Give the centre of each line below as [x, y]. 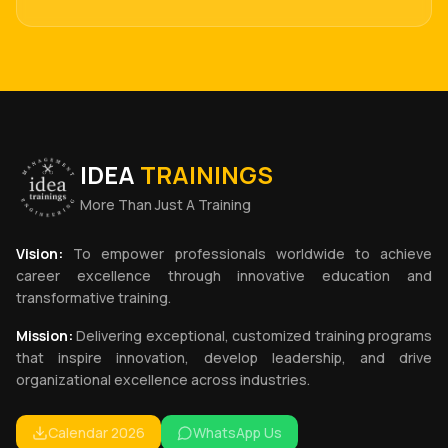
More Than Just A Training [165, 204]
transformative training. [93, 297]
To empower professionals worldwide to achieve [247, 253]
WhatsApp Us [237, 432]
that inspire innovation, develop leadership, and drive [224, 357]
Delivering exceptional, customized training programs [252, 335]
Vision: [39, 253]
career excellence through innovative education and [224, 275]
